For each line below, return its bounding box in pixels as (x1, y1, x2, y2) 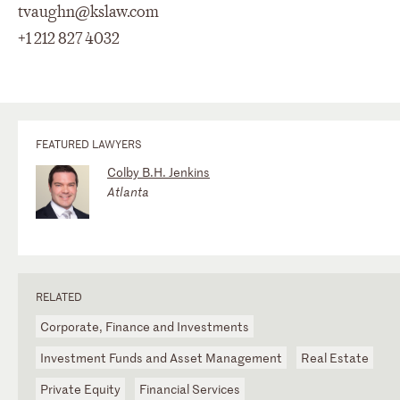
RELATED (36, 287, 82, 304)
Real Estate (301, 348, 369, 366)
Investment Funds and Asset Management (40, 348, 282, 366)
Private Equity (40, 379, 121, 397)
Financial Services (139, 379, 240, 397)
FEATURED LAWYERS (36, 135, 142, 152)
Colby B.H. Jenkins (107, 162, 210, 180)
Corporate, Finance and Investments (40, 317, 249, 335)
